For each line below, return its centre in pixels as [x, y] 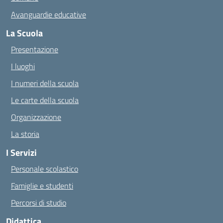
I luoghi [23, 66]
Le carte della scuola [45, 100]
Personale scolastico [45, 169]
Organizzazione [36, 117]
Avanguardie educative [49, 14]
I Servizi [21, 153]
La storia [25, 134]
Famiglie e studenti [42, 186]
